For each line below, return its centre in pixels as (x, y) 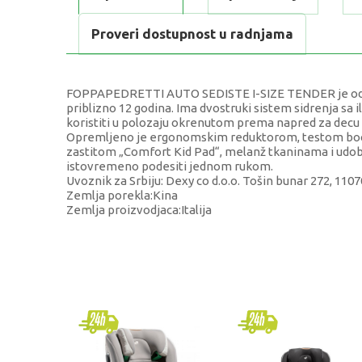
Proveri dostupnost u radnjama (192, 34)
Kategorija (124, 273)
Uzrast (113, 347)
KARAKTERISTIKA (143, 236)
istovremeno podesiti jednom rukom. (170, 166)
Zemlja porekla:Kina (122, 196)
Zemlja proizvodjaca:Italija (139, 210)
